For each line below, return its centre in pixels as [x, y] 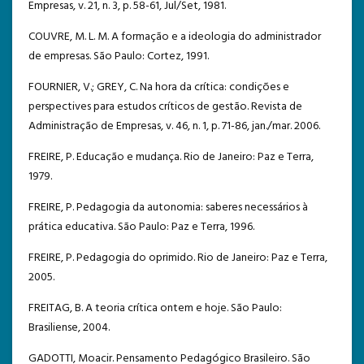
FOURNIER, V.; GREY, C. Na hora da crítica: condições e [159, 87]
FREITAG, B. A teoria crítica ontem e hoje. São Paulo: [155, 308]
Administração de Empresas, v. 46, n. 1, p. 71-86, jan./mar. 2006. [174, 126]
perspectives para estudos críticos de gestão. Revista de [165, 106]
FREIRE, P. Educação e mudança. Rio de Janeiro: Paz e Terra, [171, 157]
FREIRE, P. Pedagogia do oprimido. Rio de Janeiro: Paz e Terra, [178, 258]
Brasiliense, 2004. [69, 327]
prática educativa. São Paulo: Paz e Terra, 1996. [141, 227]
